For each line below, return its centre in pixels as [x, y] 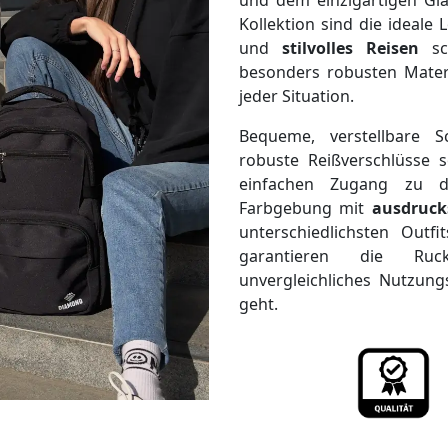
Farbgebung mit [305, 208]
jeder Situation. [296, 96]
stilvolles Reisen [351, 48]
